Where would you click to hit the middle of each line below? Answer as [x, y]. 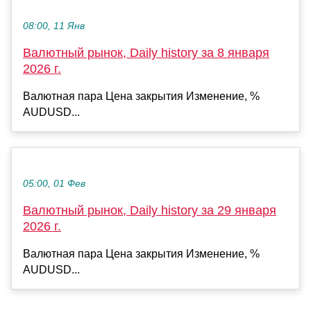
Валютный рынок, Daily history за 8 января [146, 53]
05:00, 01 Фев [54, 184]
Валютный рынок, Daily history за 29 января [150, 211]
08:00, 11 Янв [54, 26]
